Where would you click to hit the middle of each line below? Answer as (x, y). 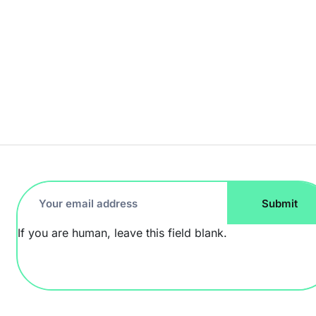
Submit (279, 203)
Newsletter (60, 219)
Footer (42, 194)
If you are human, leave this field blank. (122, 233)
